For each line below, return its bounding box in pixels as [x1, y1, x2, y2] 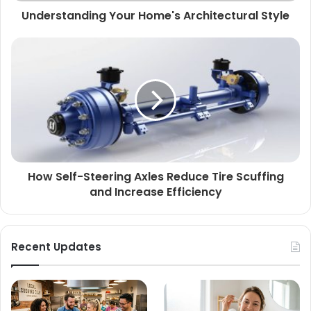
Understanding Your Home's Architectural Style [22, 8, 289, 24]
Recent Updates [11, 239, 101, 255]
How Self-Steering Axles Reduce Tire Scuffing [27, 169, 284, 185]
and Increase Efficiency [89, 184, 222, 201]
